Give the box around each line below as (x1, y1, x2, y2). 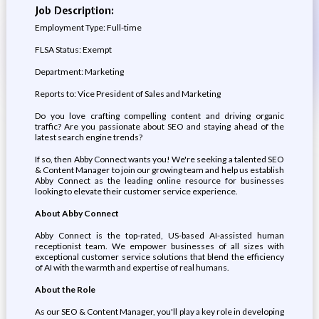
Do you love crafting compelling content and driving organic (34, 110, 285, 121)
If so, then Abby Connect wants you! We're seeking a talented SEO (34, 154, 285, 164)
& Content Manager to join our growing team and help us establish (34, 164, 285, 175)
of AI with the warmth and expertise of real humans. (34, 262, 229, 273)
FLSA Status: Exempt (34, 44, 112, 55)
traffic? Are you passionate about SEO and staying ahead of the (34, 121, 285, 132)
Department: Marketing (34, 66, 124, 77)
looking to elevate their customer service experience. (34, 186, 238, 197)
